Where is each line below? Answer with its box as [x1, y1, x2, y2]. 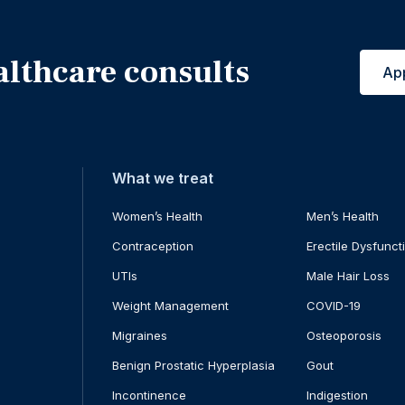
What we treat [111, 169, 213, 188]
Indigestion [306, 388, 369, 403]
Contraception [111, 239, 193, 254]
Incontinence [111, 388, 186, 403]
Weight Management [111, 298, 229, 314]
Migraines [111, 328, 167, 344]
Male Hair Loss [306, 268, 391, 284]
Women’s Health [111, 209, 202, 224]
